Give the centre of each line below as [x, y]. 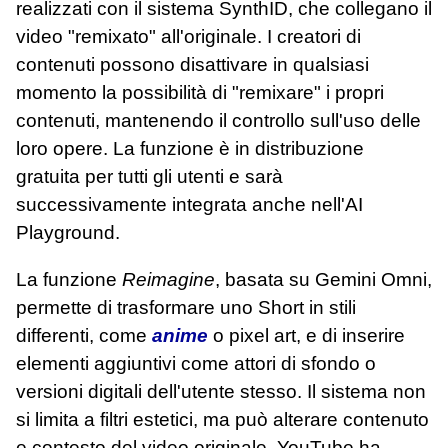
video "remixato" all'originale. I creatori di [188, 37]
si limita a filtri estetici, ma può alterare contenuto [222, 420]
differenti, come [84, 336]
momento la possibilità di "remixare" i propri [200, 93]
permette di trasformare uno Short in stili [186, 308]
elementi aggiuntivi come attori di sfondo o [196, 364]
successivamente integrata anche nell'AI [189, 205]
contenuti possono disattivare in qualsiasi [192, 65]
